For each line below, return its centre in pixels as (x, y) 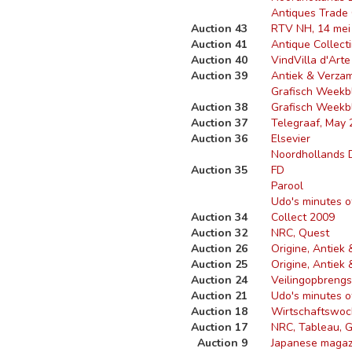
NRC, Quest (300, 233)
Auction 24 (219, 280)
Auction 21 (219, 296)
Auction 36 (219, 139)
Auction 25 (219, 264)
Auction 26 (219, 249)
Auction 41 (219, 44)
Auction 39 (219, 76)
